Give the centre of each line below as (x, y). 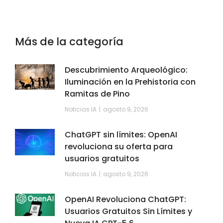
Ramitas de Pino (97, 94)
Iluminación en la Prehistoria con (130, 82)
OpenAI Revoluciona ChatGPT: (125, 199)
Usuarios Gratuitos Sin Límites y (128, 211)
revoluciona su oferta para (119, 146)
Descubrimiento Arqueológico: (126, 70)
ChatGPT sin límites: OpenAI (121, 134)
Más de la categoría (69, 41)
